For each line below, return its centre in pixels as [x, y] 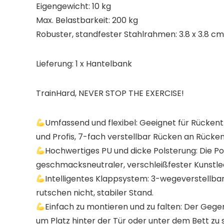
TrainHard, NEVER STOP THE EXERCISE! [110, 93]
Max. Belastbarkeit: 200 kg [87, 20]
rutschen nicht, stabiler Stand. [95, 193]
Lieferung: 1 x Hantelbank [84, 64]
